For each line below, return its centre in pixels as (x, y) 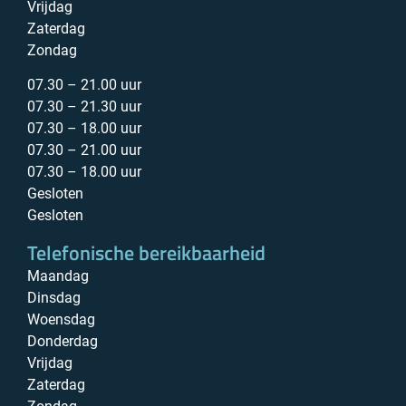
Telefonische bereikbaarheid (146, 252)
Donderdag (63, 341)
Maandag (58, 275)
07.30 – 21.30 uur (84, 107)
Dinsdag (54, 297)
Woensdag (61, 319)
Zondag (52, 50)
